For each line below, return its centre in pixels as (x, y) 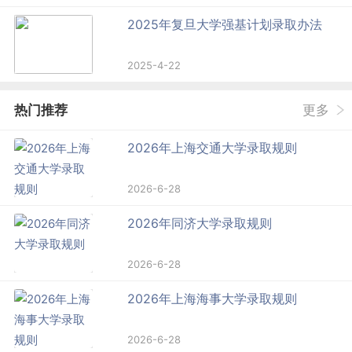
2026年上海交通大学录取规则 (213, 148)
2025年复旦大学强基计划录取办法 (225, 25)
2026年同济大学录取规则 (200, 224)
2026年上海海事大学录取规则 (213, 299)
